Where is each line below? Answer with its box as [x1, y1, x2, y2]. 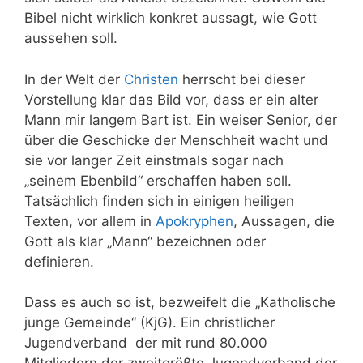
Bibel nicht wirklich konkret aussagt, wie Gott [24, 10, 317, 27]
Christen [124, 70, 178, 88]
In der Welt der [24, 70, 124, 88]
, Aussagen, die [233, 212, 335, 229]
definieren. [24, 253, 94, 270]
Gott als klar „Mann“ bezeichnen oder [24, 233, 266, 250]
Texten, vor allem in [24, 212, 156, 229]
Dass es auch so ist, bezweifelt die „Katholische [24, 294, 335, 311]
